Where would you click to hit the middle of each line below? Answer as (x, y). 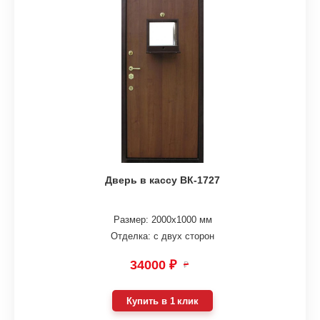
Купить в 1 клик (162, 301)
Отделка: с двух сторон (163, 236)
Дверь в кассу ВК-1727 (163, 180)
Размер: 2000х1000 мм (162, 220)
